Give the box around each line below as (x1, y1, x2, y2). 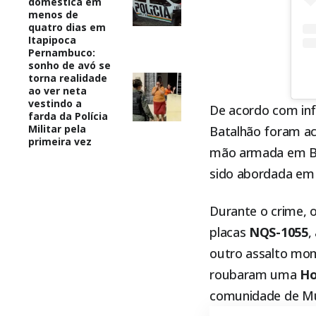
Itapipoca (28, 32, 76, 47)
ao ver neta (28, 83, 87, 97)
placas (209, 224, 250, 241)
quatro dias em (28, 20, 106, 34)
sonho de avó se (28, 58, 111, 72)
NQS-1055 (249, 224, 308, 241)
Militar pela (28, 121, 86, 135)
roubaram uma (209, 266, 300, 284)
